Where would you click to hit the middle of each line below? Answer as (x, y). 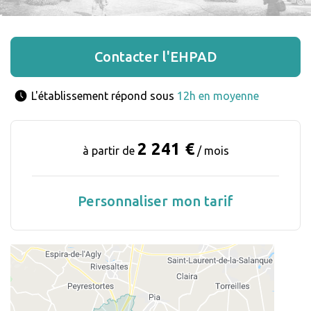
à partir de (110, 151)
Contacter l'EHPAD (155, 57)
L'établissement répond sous (104, 96)
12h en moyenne (218, 96)
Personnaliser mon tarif (155, 201)
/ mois (211, 151)
